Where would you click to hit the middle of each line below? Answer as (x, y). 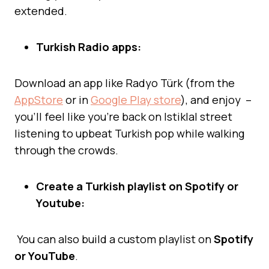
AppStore (39, 99)
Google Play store (136, 99)
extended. (41, 11)
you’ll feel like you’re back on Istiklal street (123, 116)
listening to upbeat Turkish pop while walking (129, 133)
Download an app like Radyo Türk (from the (125, 83)
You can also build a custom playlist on (114, 239)
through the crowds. (66, 150)
